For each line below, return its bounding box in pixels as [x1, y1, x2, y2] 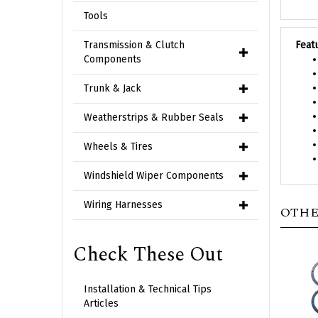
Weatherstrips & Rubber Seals [84, 111, 224, 124]
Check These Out [73, 240, 223, 270]
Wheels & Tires [84, 141, 153, 153]
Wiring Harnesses [84, 199, 163, 211]
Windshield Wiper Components [84, 170, 224, 182]
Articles [84, 297, 119, 309]
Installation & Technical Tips [84, 283, 212, 295]
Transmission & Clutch [84, 39, 185, 51]
